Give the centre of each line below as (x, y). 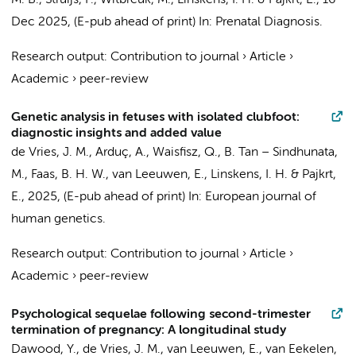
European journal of (261, 197)
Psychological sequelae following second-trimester (161, 315)
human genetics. (58, 219)
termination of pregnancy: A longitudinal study (149, 331)
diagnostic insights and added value (116, 133)
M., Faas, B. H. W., (62, 175)
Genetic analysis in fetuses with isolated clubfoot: (155, 118)
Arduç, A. (121, 153)
